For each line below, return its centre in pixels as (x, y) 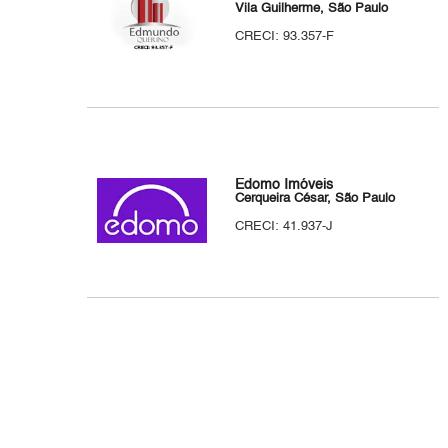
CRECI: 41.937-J (284, 226)
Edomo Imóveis (284, 185)
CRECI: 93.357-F (285, 36)
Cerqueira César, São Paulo (315, 198)
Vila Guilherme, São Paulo (312, 8)
